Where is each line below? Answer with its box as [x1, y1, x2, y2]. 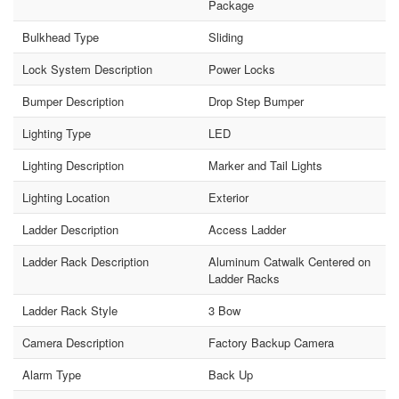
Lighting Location [22, 189, 110, 207]
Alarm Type [22, 366, 82, 384]
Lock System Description [22, 61, 153, 78]
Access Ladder [208, 221, 286, 239]
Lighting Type [22, 125, 92, 142]
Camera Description [22, 334, 125, 352]
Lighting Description [22, 157, 125, 175]
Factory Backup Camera [208, 334, 334, 352]
